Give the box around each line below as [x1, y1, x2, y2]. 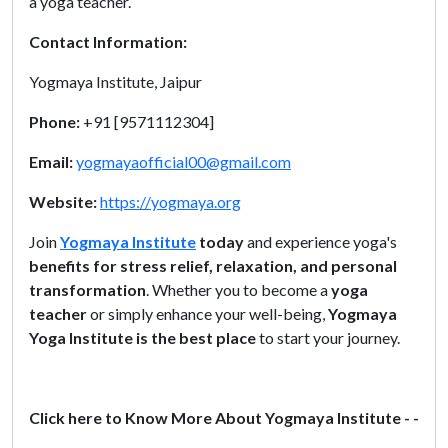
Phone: [29, 111, 83, 131]
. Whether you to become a [146, 279, 331, 299]
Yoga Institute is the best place [29, 327, 259, 347]
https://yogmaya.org [100, 191, 241, 211]
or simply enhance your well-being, [90, 303, 328, 323]
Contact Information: [29, 31, 187, 51]
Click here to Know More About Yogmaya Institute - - [29, 407, 419, 427]
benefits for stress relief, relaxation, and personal [29, 255, 397, 275]
